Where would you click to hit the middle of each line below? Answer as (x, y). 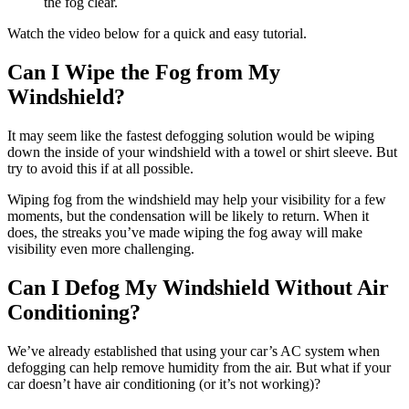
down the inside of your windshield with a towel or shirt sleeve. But (202, 152)
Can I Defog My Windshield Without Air (198, 288)
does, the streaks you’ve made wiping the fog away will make (185, 233)
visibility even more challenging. (101, 249)
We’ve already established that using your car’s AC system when (194, 351)
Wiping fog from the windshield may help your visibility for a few (197, 200)
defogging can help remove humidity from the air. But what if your (199, 368)
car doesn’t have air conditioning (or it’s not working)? (164, 384)
